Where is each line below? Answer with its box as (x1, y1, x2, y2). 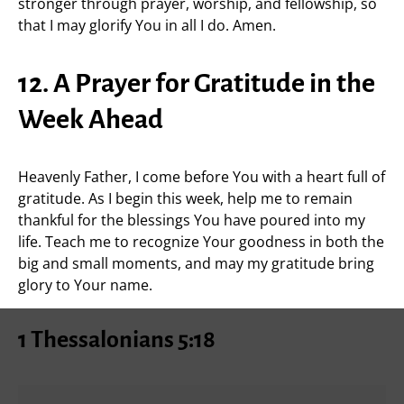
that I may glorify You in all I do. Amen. (18, 15, 276, 35)
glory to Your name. (18, 275, 152, 295)
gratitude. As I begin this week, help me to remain (18, 188, 353, 208)
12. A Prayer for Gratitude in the (18, 69, 375, 97)
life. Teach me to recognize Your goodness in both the (18, 232, 384, 252)
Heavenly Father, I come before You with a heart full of (18, 167, 385, 187)
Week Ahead (18, 105, 163, 133)
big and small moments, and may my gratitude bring (18, 253, 374, 273)
